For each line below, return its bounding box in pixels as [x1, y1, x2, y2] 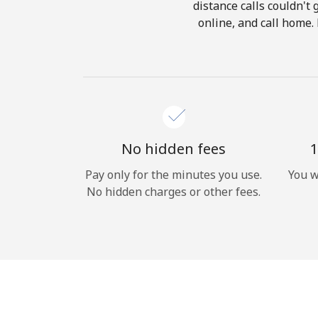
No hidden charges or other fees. [87, 184, 261, 199]
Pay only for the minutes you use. [85, 167, 262, 182]
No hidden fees [121, 139, 226, 158]
